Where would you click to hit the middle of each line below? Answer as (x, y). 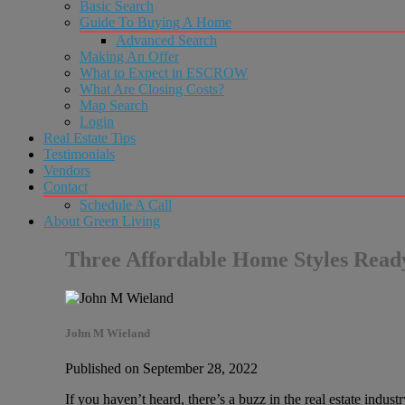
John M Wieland (108, 333)
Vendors (67, 170)
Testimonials (79, 154)
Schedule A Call (126, 205)
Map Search (114, 105)
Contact (66, 187)
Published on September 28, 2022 (161, 369)
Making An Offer (129, 57)
